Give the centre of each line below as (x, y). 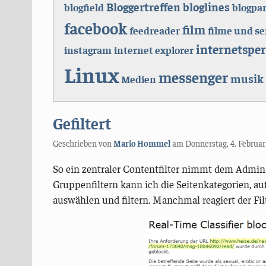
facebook (95, 28)
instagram (88, 50)
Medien (138, 79)
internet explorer (153, 50)
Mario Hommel (142, 143)
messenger (193, 77)
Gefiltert (82, 123)
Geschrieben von (83, 143)
